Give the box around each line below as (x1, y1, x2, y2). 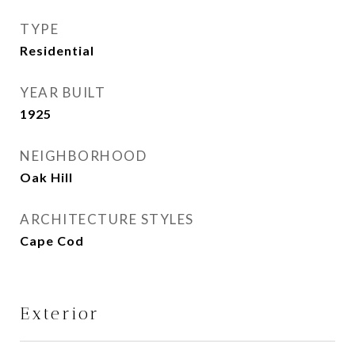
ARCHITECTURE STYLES (20, 211, 194, 227)
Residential (20, 43, 94, 58)
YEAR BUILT (20, 84, 105, 101)
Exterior (20, 303, 100, 323)
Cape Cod (20, 233, 84, 248)
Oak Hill (20, 170, 73, 185)
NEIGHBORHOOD (20, 147, 147, 164)
